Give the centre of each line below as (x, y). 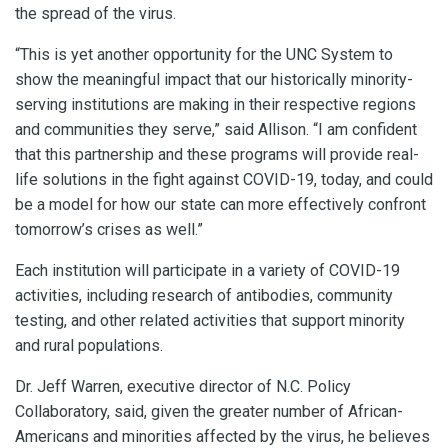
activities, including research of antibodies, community (204, 295)
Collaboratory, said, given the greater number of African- (209, 411)
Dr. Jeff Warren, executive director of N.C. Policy (183, 386)
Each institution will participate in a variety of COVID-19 (207, 270)
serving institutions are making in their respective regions (215, 104)
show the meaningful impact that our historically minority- (214, 79)
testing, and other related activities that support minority (210, 320)
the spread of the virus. (95, 13)
